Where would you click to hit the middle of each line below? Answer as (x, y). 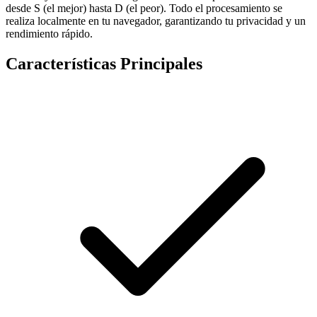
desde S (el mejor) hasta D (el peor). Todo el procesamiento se (144, 8)
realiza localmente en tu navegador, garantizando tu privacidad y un (156, 21)
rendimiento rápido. (49, 33)
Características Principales (104, 63)
